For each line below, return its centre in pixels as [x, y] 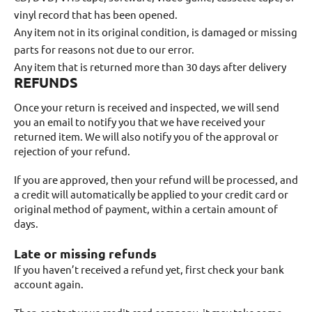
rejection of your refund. [72, 151]
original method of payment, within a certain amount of [146, 209]
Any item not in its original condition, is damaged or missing [156, 32]
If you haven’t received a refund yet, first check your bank [149, 269]
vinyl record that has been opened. [96, 14]
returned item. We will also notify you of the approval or [146, 136]
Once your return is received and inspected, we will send [147, 107]
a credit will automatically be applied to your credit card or [151, 194]
